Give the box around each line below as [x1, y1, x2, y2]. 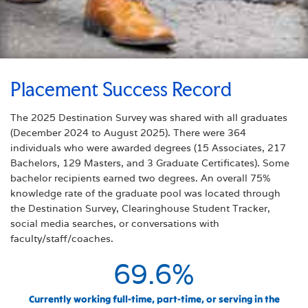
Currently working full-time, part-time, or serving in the [28, 293, 280, 306]
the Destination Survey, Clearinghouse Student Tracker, [10, 202, 270, 215]
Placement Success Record [10, 78, 232, 102]
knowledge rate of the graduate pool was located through [10, 187, 280, 200]
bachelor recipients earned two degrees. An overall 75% [10, 172, 270, 185]
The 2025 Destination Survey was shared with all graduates [10, 111, 287, 124]
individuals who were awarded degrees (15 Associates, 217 [10, 142, 286, 155]
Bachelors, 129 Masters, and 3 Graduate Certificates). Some [10, 157, 289, 170]
